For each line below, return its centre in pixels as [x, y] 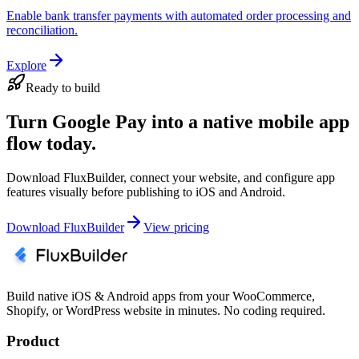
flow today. [51, 143]
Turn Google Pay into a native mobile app [178, 121]
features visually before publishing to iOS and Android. [146, 192]
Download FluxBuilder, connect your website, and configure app [171, 177]
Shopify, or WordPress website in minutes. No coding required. [166, 310]
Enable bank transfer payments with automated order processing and [179, 15]
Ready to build [63, 87]
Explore [26, 65]
